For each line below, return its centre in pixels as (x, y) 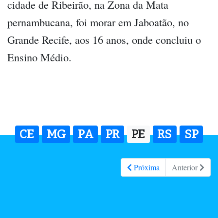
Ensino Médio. (39, 57)
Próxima (146, 167)
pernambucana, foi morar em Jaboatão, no (98, 22)
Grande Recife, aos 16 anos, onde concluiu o (104, 40)
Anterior (186, 167)
